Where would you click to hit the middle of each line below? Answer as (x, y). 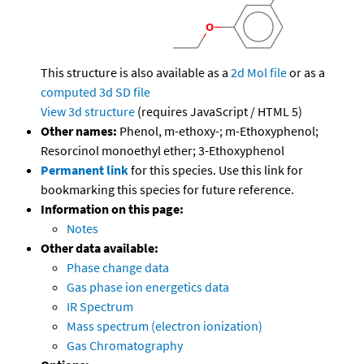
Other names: (79, 131)
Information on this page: (112, 209)
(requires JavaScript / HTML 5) (219, 112)
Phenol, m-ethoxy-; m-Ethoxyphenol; (218, 131)
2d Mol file (259, 73)
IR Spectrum (100, 307)
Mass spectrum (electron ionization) (165, 326)
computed (69, 92)
